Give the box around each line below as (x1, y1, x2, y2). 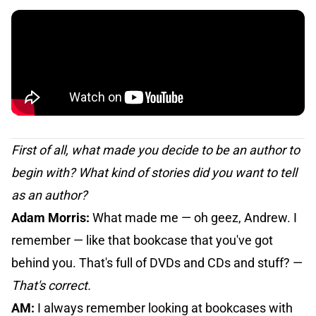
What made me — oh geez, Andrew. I (92, 210, 297, 226)
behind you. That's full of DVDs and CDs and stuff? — (11, 255, 303, 271)
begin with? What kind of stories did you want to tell (11, 165, 297, 181)
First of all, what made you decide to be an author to (11, 142, 300, 158)
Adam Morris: (11, 210, 92, 226)
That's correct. (11, 278, 91, 293)
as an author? (11, 188, 87, 203)
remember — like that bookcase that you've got (11, 233, 273, 248)
